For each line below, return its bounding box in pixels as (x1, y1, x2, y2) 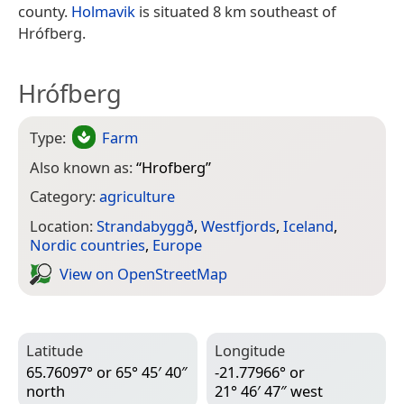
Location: (30, 215, 96, 236)
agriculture (99, 186, 175, 207)
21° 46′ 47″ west (215, 380, 323, 401)
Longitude (215, 339, 285, 361)
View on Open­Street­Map (60, 263, 227, 285)
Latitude (26, 339, 83, 361)
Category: (30, 186, 99, 207)
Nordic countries (30, 234, 145, 255)
